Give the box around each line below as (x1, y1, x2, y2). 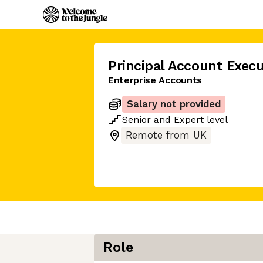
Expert (174, 114, 204, 125)
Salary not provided (127, 99, 221, 110)
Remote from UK (126, 130, 207, 141)
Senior (122, 114, 151, 125)
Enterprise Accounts (108, 75, 202, 86)
